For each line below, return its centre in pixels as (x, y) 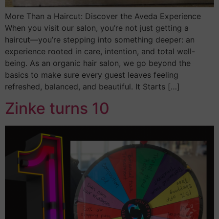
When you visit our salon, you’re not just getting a (97, 28)
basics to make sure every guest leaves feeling (92, 75)
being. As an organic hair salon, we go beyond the (98, 63)
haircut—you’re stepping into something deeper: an (100, 40)
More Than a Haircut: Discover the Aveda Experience (103, 16)
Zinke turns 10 (57, 109)
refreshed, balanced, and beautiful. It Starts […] (92, 87)
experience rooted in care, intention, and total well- (100, 52)
